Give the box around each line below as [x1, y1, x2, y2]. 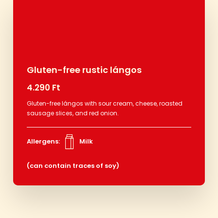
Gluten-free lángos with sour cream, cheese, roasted [26, 99, 182, 108]
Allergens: [26, 136, 60, 146]
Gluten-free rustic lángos [26, 63, 142, 76]
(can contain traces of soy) [26, 161, 119, 170]
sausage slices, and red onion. [26, 109, 119, 117]
